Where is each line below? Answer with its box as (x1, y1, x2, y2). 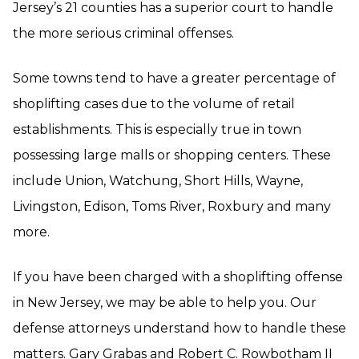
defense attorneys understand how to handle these (13, 321, 346, 336)
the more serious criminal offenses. (13, 26, 234, 41)
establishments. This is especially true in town (13, 122, 301, 137)
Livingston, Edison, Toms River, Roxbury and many (13, 199, 331, 214)
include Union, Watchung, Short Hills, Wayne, (13, 173, 303, 188)
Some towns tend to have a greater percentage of (13, 71, 336, 86)
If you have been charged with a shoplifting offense (13, 269, 343, 284)
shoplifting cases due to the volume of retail (13, 96, 295, 111)
